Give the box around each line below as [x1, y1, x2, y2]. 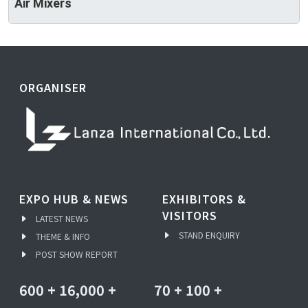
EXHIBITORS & [162, 190, 246, 208]
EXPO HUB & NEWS [19, 190, 129, 208]
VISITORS [162, 207, 217, 224]
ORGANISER [19, 79, 87, 96]
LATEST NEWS [36, 212, 88, 225]
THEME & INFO [36, 230, 90, 243]
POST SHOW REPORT [36, 248, 118, 261]
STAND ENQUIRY [179, 229, 240, 241]
